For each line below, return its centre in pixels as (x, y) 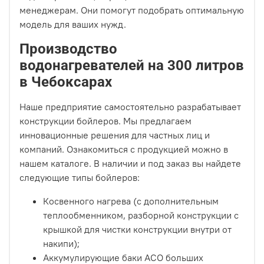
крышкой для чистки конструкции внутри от (137, 230)
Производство (68, 49)
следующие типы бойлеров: (80, 178)
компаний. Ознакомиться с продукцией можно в (124, 149)
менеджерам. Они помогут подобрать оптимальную (132, 10)
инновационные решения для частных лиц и (115, 135)
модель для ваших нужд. (73, 24)
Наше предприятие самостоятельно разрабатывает (130, 107)
